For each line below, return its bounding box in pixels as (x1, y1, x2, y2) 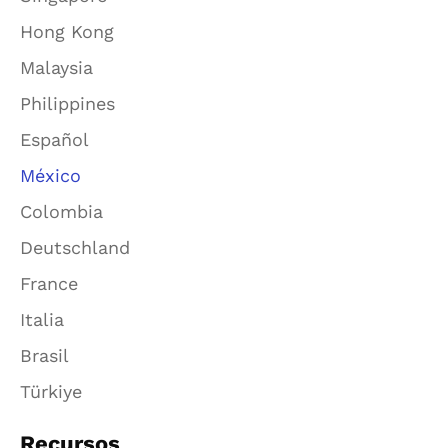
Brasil (20, 345, 69, 367)
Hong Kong (20, 21, 114, 43)
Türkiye (20, 381, 82, 403)
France (20, 273, 78, 295)
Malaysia (20, 57, 93, 79)
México (20, 165, 81, 187)
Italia (20, 309, 64, 331)
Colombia (20, 201, 103, 223)
